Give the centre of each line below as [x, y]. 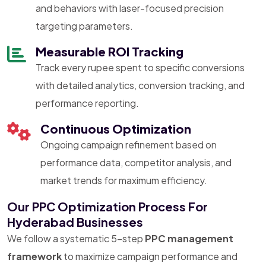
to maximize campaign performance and [150, 256]
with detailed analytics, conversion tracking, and [140, 85]
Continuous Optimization [116, 128]
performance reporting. [87, 103]
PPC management [189, 238]
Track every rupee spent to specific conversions [140, 67]
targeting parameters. [84, 26]
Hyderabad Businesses [75, 221]
